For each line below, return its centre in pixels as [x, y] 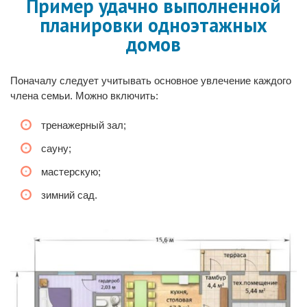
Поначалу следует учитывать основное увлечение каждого [151, 81]
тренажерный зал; [84, 125]
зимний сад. [69, 195]
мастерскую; [71, 172]
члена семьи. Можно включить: [84, 96]
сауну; [56, 149]
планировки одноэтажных [153, 25]
